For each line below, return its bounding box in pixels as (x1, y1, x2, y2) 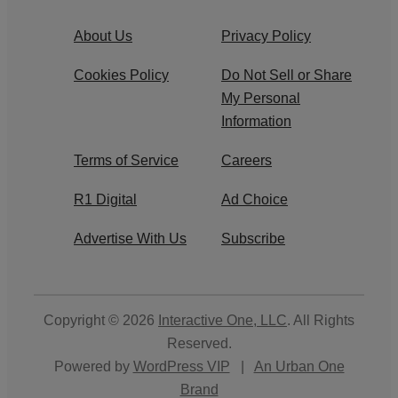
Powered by (53, 358, 133, 374)
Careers (221, 152, 272, 168)
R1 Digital (74, 191, 137, 207)
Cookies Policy (74, 67, 169, 83)
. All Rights (287, 312, 354, 328)
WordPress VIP (132, 358, 230, 374)
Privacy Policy (221, 28, 311, 44)
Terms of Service (74, 152, 179, 168)
